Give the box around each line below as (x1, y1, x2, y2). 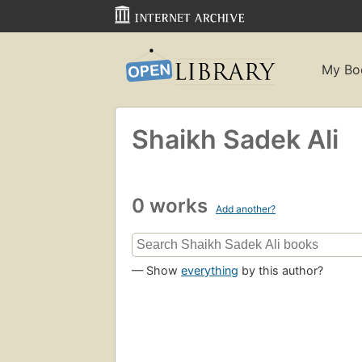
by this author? (238, 263, 323, 278)
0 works (132, 193, 213, 217)
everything (181, 263, 238, 278)
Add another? (216, 202, 276, 215)
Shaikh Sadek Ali (132, 123, 339, 155)
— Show (132, 263, 181, 278)
